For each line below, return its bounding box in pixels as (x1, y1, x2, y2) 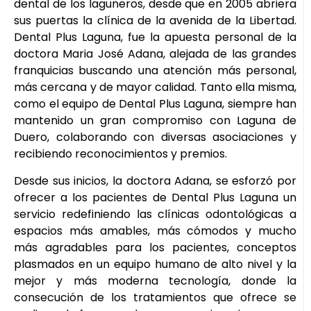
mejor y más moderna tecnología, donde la (14, 272, 296, 289)
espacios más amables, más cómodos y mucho (14, 222, 296, 239)
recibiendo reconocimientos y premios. (14, 146, 227, 162)
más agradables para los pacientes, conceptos (14, 239, 296, 255)
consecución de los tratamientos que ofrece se (14, 289, 296, 305)
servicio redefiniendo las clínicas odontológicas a (14, 205, 296, 222)
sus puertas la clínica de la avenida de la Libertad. (14, 12, 296, 29)
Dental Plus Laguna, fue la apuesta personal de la (14, 29, 296, 46)
